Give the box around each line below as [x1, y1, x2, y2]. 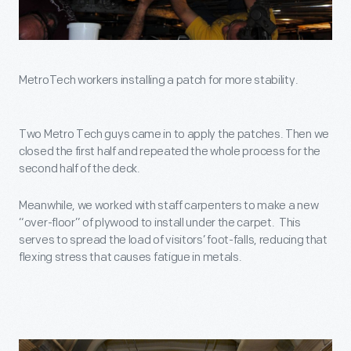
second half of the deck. [19, 161, 140, 177]
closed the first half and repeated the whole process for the [19, 144, 321, 160]
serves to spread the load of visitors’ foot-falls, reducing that [19, 233, 327, 248]
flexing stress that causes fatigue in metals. [19, 250, 242, 266]
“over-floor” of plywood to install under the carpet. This [19, 215, 301, 231]
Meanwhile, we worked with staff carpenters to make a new [19, 198, 319, 214]
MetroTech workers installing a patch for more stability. [19, 73, 299, 89]
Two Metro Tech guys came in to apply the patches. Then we [19, 127, 329, 143]
